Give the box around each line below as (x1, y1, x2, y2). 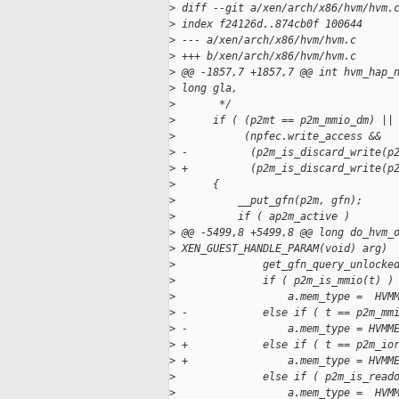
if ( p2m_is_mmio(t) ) (175, 274, 394, 288)
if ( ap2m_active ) (175, 210, 350, 224)
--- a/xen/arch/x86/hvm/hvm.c (175, 34, 356, 47)
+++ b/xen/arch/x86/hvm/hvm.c (175, 50, 356, 63)
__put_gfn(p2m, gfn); (175, 194, 362, 208)
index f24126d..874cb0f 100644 (175, 18, 362, 31)
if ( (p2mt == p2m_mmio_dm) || (175, 114, 394, 127)
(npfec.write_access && (175, 130, 381, 143)
